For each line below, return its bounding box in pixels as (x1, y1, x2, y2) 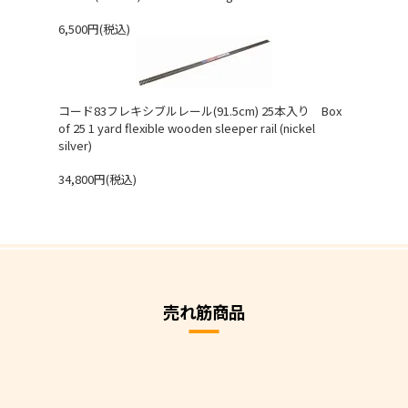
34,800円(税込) (58, 170, 137, 189)
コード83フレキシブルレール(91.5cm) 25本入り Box (58, 102, 342, 120)
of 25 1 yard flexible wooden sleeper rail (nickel (58, 119, 315, 138)
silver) (58, 137, 92, 155)
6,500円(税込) (58, 20, 130, 38)
